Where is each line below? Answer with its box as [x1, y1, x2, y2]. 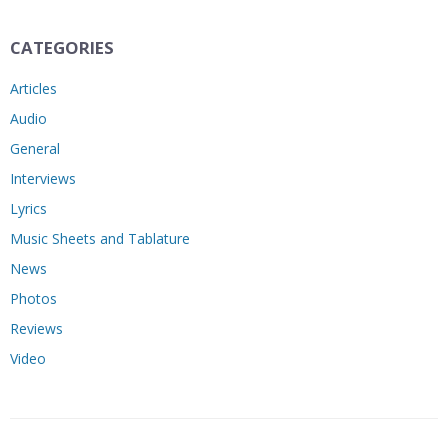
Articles [10, 78, 57, 98]
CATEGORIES [10, 35, 114, 59]
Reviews [10, 318, 63, 338]
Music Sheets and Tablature [10, 228, 190, 248]
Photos [10, 288, 57, 308]
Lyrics [10, 198, 47, 218]
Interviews [10, 168, 76, 188]
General [10, 138, 60, 158]
